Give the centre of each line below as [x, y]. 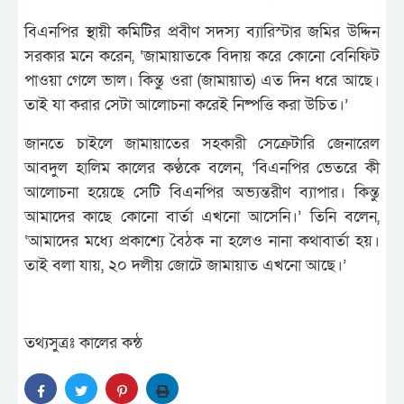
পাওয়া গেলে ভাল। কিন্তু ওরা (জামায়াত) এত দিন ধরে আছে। [202, 80]
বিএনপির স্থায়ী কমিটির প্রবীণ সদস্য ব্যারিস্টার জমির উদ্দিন [202, 32]
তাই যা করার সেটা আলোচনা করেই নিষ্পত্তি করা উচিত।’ [186, 105]
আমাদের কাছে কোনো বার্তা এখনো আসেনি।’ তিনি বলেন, [202, 216]
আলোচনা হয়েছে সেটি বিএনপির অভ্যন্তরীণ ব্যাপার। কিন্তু [202, 192]
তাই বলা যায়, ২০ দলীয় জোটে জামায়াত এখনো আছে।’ [185, 265]
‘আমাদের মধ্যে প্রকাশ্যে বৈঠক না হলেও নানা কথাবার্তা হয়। [202, 241]
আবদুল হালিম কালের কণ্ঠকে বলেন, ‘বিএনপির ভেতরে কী [202, 168]
